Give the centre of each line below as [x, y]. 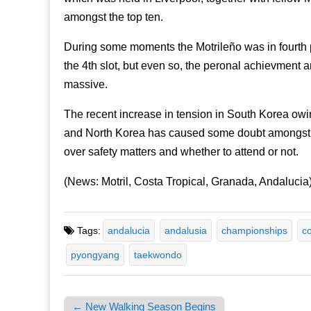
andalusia [186, 231]
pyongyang [95, 255]
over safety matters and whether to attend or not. [181, 151]
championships [254, 231]
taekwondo [158, 255]
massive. [86, 84]
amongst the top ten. [114, 17]
